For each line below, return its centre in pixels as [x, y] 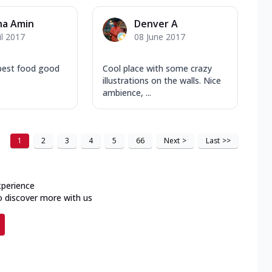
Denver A [156, 23]
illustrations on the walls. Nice [162, 80]
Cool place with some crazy [157, 68]
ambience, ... [127, 92]
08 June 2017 [160, 36]
